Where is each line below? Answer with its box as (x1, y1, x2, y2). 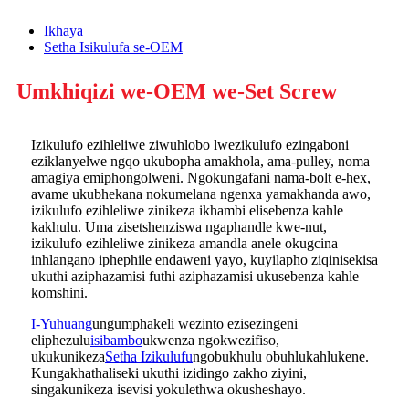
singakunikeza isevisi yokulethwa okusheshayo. (31, 381, 306, 397)
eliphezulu (31, 331, 90, 348)
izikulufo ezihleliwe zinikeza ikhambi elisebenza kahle (31, 202, 343, 218)
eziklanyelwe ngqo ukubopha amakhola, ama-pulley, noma (31, 152, 370, 169)
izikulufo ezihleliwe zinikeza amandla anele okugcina (31, 235, 338, 251)
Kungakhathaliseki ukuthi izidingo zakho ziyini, (31, 364, 307, 381)
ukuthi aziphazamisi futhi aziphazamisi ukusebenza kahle (31, 267, 359, 284)
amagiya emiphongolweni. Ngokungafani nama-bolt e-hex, (31, 169, 371, 185)
